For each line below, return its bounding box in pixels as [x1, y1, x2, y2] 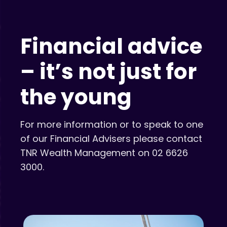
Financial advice [20, 31, 202, 61]
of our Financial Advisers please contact [20, 132, 202, 145]
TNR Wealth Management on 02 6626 [20, 146, 188, 159]
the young [20, 82, 132, 112]
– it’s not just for [20, 56, 197, 87]
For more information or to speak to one [20, 118, 203, 131]
